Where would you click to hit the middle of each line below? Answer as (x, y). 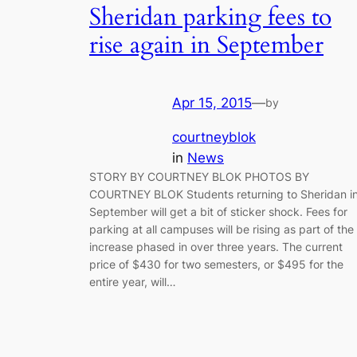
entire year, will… (133, 281)
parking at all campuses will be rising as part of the (222, 229)
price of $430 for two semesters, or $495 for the (216, 264)
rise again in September (206, 45)
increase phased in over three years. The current (216, 246)
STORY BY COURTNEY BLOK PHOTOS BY (199, 176)
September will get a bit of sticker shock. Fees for (218, 211)
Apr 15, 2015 (212, 103)
